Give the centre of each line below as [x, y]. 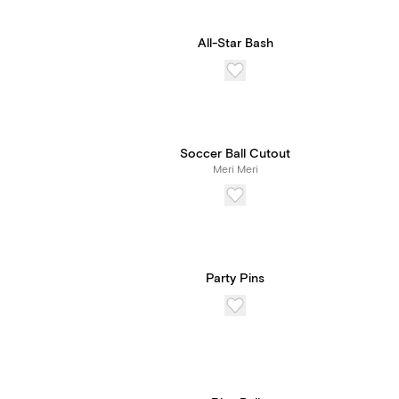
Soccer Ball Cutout [235, 154]
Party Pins [235, 279]
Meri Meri [235, 170]
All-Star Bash [235, 44]
